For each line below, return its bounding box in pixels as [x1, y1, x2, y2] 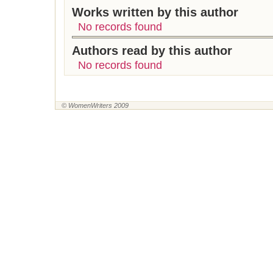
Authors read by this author [72, 44, 232, 57]
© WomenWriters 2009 [62, 102, 129, 109]
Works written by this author [72, 5, 238, 19]
